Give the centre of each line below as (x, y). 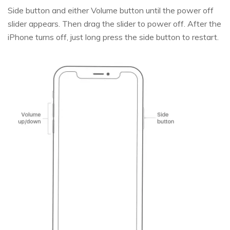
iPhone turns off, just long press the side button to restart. (113, 37)
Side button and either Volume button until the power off (111, 10)
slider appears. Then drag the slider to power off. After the (114, 23)
